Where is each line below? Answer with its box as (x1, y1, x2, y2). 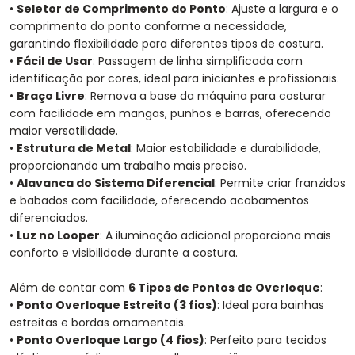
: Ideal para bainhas (217, 297, 324, 314)
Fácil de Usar (17, 53, 93, 70)
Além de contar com (10, 280, 128, 296)
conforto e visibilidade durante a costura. (10, 245, 238, 261)
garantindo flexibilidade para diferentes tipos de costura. (10, 36, 323, 52)
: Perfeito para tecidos (204, 332, 326, 349)
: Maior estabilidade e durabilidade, (131, 140, 321, 157)
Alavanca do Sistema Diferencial (17, 175, 215, 192)
